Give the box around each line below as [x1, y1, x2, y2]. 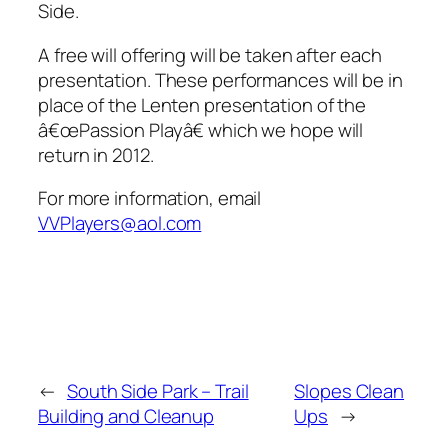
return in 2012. [38, 141, 154, 168]
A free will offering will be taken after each [38, 41, 382, 68]
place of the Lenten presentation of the [38, 91, 367, 118]
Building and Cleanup [38, 403, 214, 430]
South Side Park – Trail [66, 378, 249, 405]
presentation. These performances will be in [38, 66, 403, 93]
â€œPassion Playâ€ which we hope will [38, 116, 364, 143]
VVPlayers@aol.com [38, 210, 202, 237]
